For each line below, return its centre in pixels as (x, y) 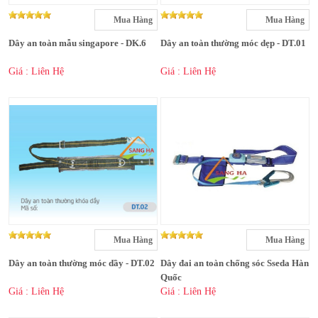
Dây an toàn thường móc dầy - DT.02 (82, 263)
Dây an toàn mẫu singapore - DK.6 (77, 43)
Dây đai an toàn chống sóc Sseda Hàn (235, 263)
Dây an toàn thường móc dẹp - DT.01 (233, 43)
